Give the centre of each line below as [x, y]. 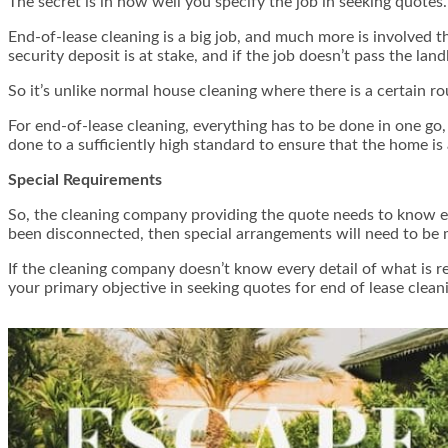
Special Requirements [85, 179]
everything [230, 125]
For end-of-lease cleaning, [100, 125]
